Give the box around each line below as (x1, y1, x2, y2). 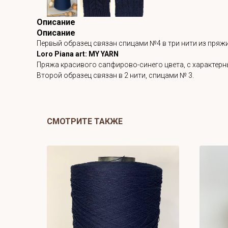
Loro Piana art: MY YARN (37, 50, 119, 58)
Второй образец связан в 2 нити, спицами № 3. (37, 71, 195, 79)
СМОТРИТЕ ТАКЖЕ (47, 117, 123, 126)
